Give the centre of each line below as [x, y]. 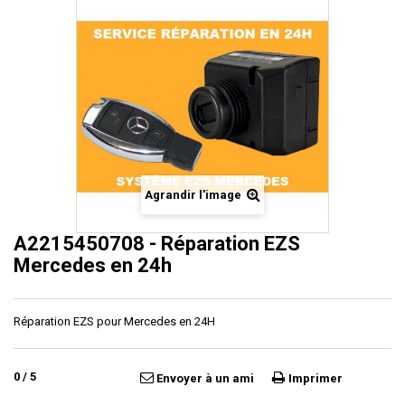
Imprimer [316, 378]
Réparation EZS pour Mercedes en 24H [114, 321]
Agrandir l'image [193, 195]
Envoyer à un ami [205, 378]
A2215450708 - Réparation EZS [157, 244]
